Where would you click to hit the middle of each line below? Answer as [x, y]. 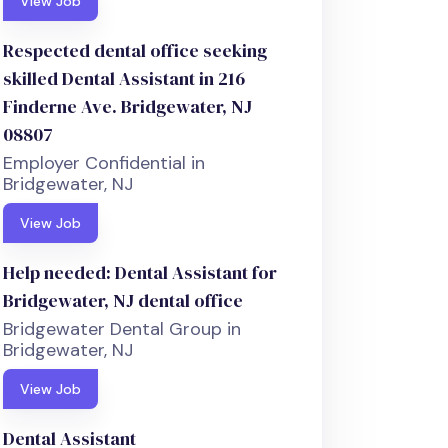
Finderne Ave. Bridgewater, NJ [128, 107]
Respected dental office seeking [135, 51]
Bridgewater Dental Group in [122, 329]
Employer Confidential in [104, 163]
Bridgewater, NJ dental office [123, 301]
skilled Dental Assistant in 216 [124, 79]
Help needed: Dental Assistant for [140, 273]
